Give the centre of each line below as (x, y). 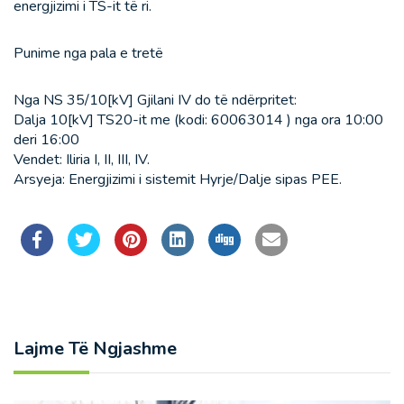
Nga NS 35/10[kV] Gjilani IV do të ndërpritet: (155, 101)
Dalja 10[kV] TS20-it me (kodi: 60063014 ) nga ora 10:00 (198, 120)
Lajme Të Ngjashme (95, 349)
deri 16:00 (46, 140)
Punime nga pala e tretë (88, 54)
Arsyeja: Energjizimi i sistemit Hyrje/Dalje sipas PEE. (178, 180)
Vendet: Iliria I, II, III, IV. (82, 160)
